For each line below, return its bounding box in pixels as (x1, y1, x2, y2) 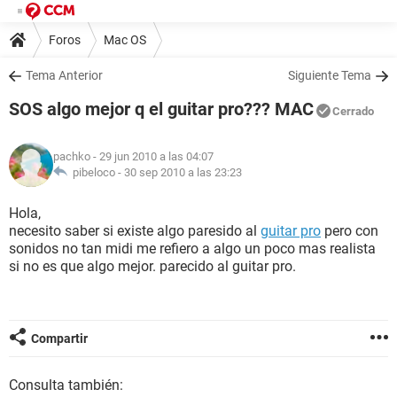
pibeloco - (67, 166, 124, 179)
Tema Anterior (26, 68, 103, 82)
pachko (53, 150, 90, 163)
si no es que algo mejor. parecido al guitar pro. (9, 258, 296, 275)
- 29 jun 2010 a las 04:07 (90, 150, 214, 163)
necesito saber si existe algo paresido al (9, 222, 261, 239)
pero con (321, 222, 378, 239)
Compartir (31, 331, 88, 346)
